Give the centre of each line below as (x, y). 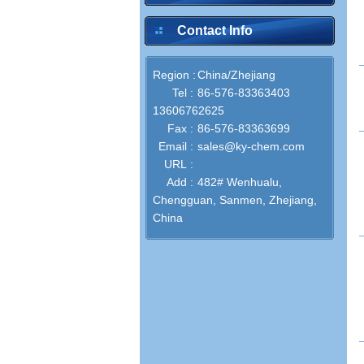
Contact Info (215, 30)
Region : (174, 75)
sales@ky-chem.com (251, 146)
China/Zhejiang (236, 75)
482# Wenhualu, (240, 182)
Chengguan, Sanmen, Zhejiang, (235, 200)
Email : (176, 146)
